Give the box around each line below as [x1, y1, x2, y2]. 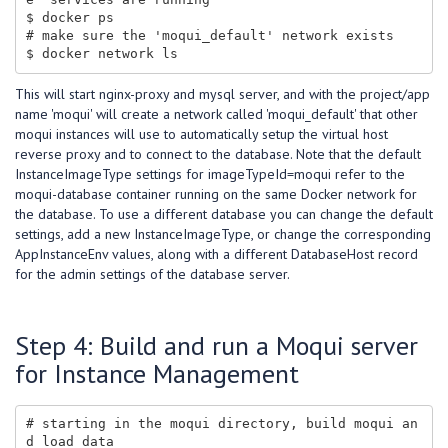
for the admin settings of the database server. [15, 264, 290, 283]
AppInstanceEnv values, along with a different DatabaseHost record [15, 244, 418, 263]
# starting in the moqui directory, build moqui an [25, 416, 418, 432]
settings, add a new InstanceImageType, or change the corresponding [15, 224, 431, 243]
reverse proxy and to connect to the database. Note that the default [15, 144, 421, 163]
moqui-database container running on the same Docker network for [15, 184, 417, 203]
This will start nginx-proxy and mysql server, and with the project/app [15, 84, 430, 103]
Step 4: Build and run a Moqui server [15, 328, 418, 362]
